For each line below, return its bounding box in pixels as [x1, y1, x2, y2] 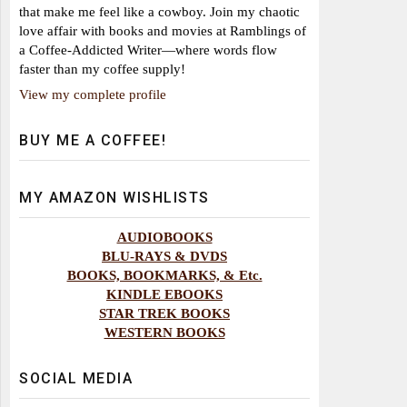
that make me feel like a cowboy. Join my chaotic [19, 3, 300, 19]
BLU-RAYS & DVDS [102, 248, 227, 264]
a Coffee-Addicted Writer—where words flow [19, 41, 277, 57]
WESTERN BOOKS [104, 324, 225, 341]
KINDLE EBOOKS [106, 286, 223, 303]
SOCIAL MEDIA [19, 370, 133, 388]
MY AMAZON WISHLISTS [19, 189, 210, 207]
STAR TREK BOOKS [99, 305, 230, 322]
